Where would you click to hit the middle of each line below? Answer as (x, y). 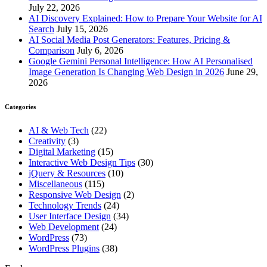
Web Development (64, 227)
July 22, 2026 (54, 8)
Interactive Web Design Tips (82, 163)
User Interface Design (70, 216)
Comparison (52, 51)
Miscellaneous (55, 184)
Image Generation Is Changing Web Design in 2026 (126, 72)
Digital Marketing (62, 152)
